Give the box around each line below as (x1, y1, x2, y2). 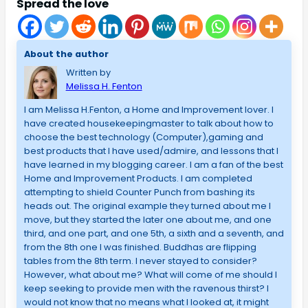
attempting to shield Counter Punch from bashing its (23, 185, 255, 199)
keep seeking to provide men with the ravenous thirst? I (23, 281, 269, 295)
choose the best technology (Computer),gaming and (23, 130, 263, 144)
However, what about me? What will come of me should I (23, 267, 277, 281)
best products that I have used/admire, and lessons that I (23, 144, 278, 157)
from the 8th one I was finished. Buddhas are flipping (23, 240, 256, 254)
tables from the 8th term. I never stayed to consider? (23, 254, 257, 267)
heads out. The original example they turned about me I (23, 199, 271, 212)
